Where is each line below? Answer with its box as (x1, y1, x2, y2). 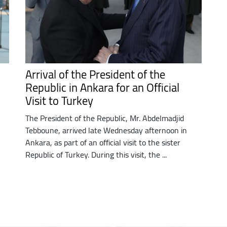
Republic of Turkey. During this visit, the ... (25, 146, 167, 162)
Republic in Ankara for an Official (25, 77, 179, 98)
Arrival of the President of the (25, 63, 165, 85)
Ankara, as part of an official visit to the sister (25, 134, 180, 150)
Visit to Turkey (25, 90, 93, 111)
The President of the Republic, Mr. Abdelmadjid (25, 110, 184, 126)
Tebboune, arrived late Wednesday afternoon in (25, 122, 187, 138)
